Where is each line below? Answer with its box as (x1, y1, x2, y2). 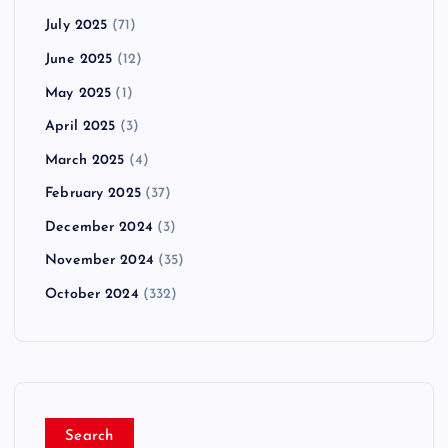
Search (65, 429, 114, 444)
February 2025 (45, 186, 141, 202)
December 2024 (45, 219, 153, 235)
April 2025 (45, 119, 116, 135)
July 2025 (45, 18, 108, 34)
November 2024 (45, 253, 154, 269)
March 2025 (45, 152, 125, 168)
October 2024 (45, 287, 139, 302)
